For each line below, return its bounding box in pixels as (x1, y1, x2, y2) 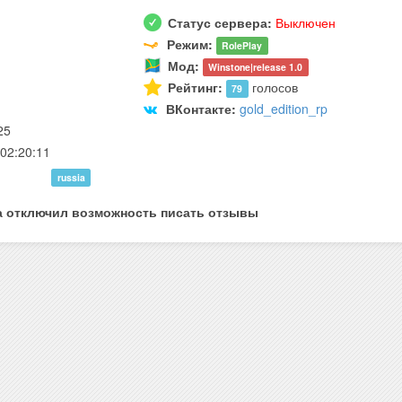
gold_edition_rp (240, 100, 328, 118)
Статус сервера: (168, 13, 272, 32)
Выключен (275, 13, 336, 32)
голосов (248, 78, 298, 97)
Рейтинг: (168, 78, 223, 97)
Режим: (167, 35, 216, 54)
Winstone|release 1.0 (208, 60, 303, 74)
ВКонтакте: (166, 100, 236, 118)
